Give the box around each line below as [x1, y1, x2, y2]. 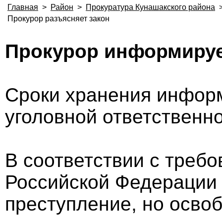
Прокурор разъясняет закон [7, 14, 110, 23]
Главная [7, 3, 38, 11]
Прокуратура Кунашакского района [86, 3, 215, 11]
